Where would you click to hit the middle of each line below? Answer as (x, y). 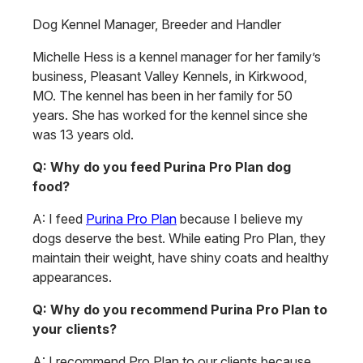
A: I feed (59, 219)
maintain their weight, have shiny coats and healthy (181, 258)
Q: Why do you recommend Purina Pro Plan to (180, 310)
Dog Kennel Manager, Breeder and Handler (157, 25)
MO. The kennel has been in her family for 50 (162, 96)
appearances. (72, 278)
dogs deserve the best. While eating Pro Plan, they (179, 239)
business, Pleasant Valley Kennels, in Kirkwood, (170, 77)
